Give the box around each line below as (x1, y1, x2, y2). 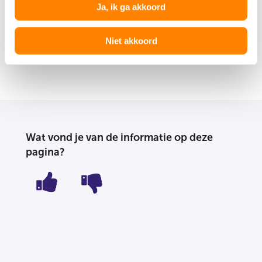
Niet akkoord (105, 36, 157, 46)
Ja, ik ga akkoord (96, 1, 166, 12)
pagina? (26, 145, 65, 158)
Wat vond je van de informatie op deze (26, 130, 213, 144)
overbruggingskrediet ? (51, 5, 166, 19)
